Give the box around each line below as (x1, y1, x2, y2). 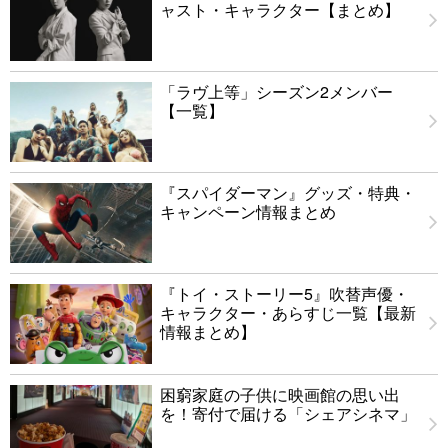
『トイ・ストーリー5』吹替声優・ (160, 282, 409, 306)
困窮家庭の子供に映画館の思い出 (160, 383, 400, 407)
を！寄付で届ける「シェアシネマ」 (160, 402, 416, 426)
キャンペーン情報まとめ (160, 200, 336, 224)
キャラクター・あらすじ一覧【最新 (160, 301, 416, 325)
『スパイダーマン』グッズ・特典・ (160, 181, 416, 205)
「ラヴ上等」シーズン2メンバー (160, 80, 393, 104)
